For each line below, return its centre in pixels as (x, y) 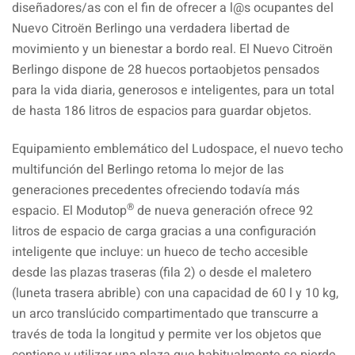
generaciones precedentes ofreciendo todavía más (156, 190)
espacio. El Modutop (69, 210)
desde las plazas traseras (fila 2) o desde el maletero (162, 272)
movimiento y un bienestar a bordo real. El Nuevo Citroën (172, 49)
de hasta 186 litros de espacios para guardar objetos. (162, 111)
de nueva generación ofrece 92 (223, 210)
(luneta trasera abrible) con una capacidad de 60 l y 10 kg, (175, 293)
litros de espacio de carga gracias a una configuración (164, 231)
